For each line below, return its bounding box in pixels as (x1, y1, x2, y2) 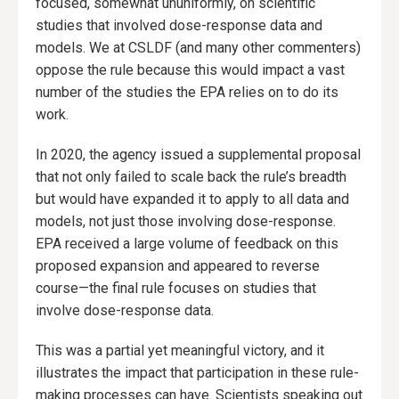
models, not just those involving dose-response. (36, 213, 336, 231)
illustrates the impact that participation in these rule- (36, 364, 359, 382)
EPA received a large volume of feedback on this (36, 235, 338, 253)
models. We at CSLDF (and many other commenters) (36, 39, 361, 57)
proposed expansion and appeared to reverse (36, 257, 320, 275)
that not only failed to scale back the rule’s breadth (36, 168, 346, 186)
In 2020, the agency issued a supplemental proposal (36, 146, 361, 164)
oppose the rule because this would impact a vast (36, 61, 345, 79)
